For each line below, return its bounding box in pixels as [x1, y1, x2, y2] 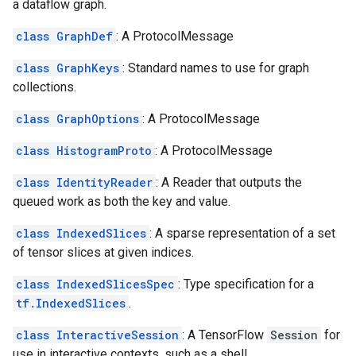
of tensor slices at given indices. [13, 245, 194, 260]
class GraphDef [16, 29, 113, 44]
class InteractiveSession [16, 327, 179, 342]
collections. [13, 79, 76, 95]
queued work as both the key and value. [13, 194, 230, 209]
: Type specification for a [178, 277, 314, 292]
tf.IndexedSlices [16, 296, 126, 311]
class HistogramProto [16, 143, 152, 158]
